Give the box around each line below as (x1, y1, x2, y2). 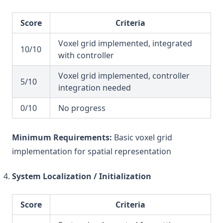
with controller (58, 50, 114, 61)
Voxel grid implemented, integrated (58, 38, 192, 49)
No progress (58, 103, 106, 113)
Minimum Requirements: (12, 132, 112, 143)
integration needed (58, 82, 131, 93)
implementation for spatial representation (12, 146, 171, 157)
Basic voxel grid (112, 132, 172, 143)
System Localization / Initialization (12, 171, 151, 182)
